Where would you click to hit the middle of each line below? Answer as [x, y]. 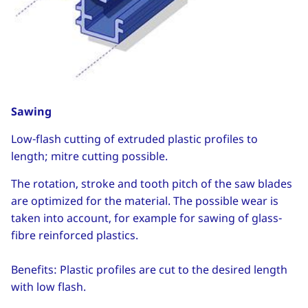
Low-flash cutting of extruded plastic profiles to [134, 139]
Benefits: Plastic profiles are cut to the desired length [149, 269]
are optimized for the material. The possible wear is [145, 200]
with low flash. [48, 286]
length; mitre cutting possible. [89, 156]
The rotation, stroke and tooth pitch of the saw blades [152, 183]
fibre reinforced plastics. [76, 235]
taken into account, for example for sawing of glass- [146, 218]
